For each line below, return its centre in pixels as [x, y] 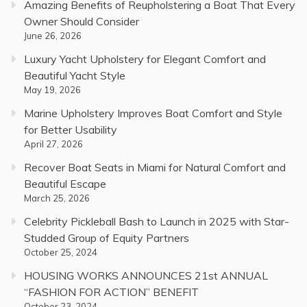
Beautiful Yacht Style [75, 76]
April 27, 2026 [53, 144]
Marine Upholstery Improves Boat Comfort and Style [153, 113]
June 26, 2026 [53, 36]
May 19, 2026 [52, 90]
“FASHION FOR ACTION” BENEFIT [111, 292]
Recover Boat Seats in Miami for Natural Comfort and [155, 168]
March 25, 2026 [57, 198]
